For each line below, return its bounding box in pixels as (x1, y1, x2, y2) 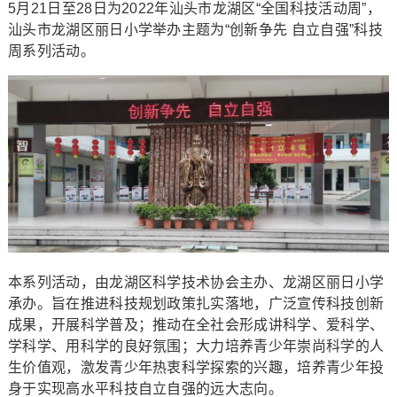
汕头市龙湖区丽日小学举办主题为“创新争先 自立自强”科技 (7, 22, 383, 37)
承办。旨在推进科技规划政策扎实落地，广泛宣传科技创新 (7, 296, 385, 312)
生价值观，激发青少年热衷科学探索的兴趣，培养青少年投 (7, 360, 385, 376)
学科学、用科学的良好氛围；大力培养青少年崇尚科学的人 (7, 339, 385, 354)
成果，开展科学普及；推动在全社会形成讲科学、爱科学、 (7, 317, 385, 333)
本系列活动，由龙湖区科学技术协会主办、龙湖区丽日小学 (7, 275, 385, 291)
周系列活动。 (7, 43, 95, 58)
